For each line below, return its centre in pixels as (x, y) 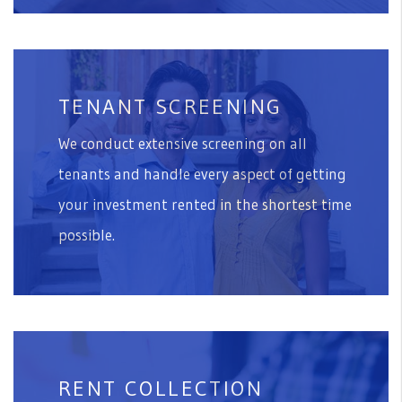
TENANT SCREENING (170, 106)
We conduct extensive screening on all (183, 143)
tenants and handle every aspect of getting (202, 173)
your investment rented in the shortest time (205, 204)
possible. (87, 234)
